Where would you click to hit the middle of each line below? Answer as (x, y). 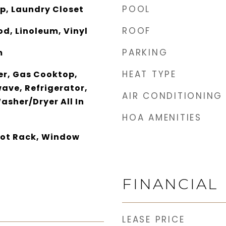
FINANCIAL (170, 184)
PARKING (145, 52)
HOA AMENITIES (162, 118)
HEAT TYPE (149, 74)
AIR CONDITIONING (172, 96)
